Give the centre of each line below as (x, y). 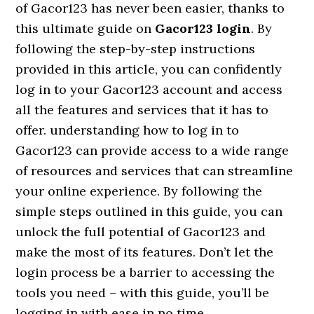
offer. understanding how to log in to (128, 130)
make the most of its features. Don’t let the (145, 252)
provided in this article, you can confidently (149, 69)
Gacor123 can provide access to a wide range (152, 150)
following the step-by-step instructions (136, 48)
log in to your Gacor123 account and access (149, 89)
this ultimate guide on (86, 28)
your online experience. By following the (139, 191)
